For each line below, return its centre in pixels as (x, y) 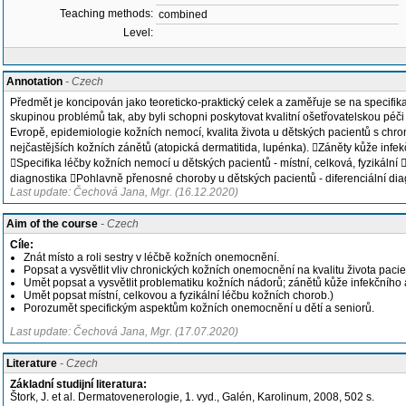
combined (183, 14)
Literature (32, 363)
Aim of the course (52, 224)
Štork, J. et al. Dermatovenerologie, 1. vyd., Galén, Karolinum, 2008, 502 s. (192, 397)
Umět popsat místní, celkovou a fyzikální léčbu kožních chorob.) (179, 295)
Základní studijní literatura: (78, 384)
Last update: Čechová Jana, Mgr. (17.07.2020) (124, 332)
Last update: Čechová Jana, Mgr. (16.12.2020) (124, 192)
